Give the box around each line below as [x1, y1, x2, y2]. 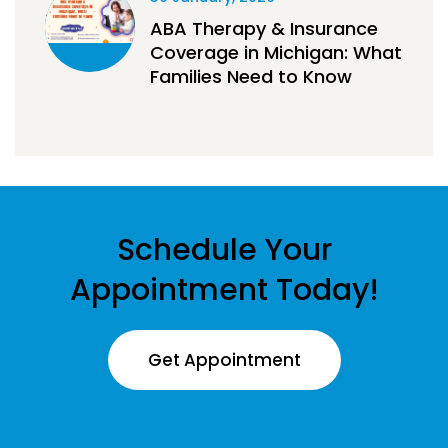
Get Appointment [147, 348, 301, 373]
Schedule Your [116, 229, 332, 272]
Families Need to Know [150, 64, 352, 90]
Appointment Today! [69, 269, 379, 312]
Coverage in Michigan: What [150, 40, 402, 66]
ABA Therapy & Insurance [150, 16, 378, 42]
